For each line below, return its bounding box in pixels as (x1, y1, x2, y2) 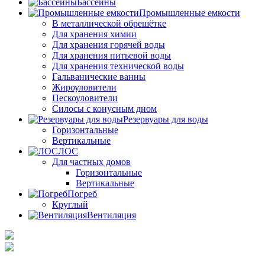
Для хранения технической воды (52, 60, 184, 71)
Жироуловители (52, 82, 117, 92)
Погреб (67, 188, 97, 199)
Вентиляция (87, 209, 136, 220)
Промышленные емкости (139, 7, 240, 18)
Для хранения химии (52, 28, 137, 39)
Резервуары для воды (123, 114, 208, 124)
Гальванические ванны (52, 71, 146, 82)
